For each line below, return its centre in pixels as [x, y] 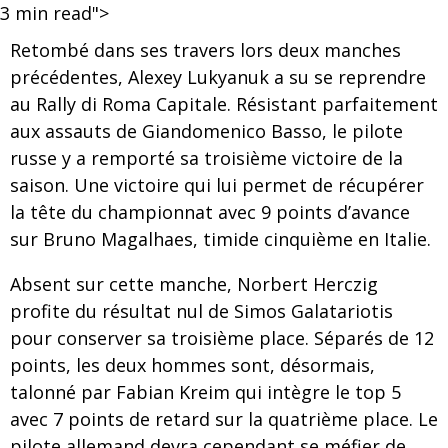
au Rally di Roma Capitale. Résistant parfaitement [224, 104]
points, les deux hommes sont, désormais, [192, 365]
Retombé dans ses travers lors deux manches [205, 50]
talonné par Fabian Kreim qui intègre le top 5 [205, 392]
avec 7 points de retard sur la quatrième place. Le [224, 419]
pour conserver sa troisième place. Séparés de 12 [222, 338]
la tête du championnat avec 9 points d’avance [210, 212]
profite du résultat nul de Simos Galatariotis [201, 311]
